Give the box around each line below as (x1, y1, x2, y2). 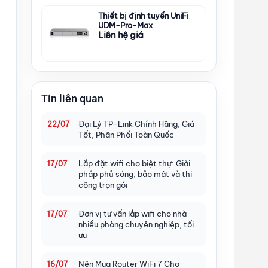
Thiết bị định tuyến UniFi (98, 10, 188, 20)
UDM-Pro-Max (98, 20, 153, 30)
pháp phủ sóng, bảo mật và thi (78, 169, 192, 179)
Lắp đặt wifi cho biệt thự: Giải (78, 158, 190, 168)
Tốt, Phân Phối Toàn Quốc (78, 129, 174, 139)
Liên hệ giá (98, 29, 144, 41)
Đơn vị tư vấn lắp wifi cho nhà (78, 208, 187, 218)
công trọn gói (78, 179, 127, 190)
